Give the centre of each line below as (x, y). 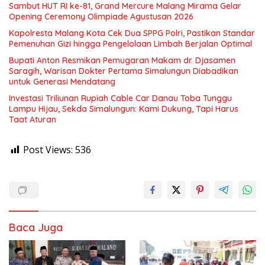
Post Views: (48, 150)
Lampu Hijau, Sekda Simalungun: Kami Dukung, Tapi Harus (124, 109)
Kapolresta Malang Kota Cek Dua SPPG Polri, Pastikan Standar (132, 33)
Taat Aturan (33, 120)
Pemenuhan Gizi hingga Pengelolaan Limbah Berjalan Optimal (130, 44)
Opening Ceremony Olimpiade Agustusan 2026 (101, 17)
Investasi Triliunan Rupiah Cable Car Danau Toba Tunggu (120, 98)
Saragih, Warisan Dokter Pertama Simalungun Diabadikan (124, 71)
